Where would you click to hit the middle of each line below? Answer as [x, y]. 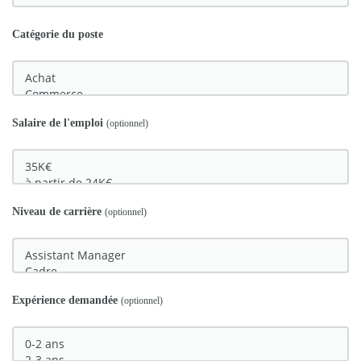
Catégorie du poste [58, 34]
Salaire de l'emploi [59, 122]
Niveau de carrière [58, 211]
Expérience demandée [66, 300]
